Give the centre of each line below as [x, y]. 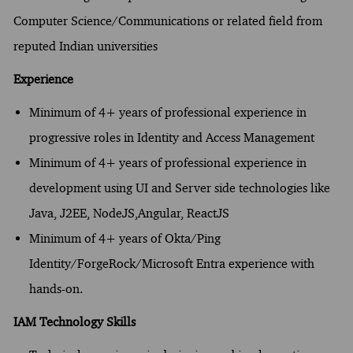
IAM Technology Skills [74, 321]
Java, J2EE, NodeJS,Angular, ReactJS [129, 213]
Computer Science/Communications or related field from [167, 20]
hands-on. [56, 288]
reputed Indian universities [85, 46]
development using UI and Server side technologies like [179, 188]
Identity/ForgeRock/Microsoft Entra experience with [171, 263]
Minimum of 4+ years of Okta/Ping [124, 238]
